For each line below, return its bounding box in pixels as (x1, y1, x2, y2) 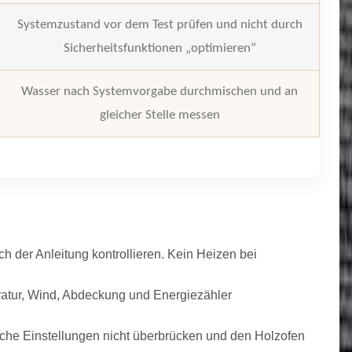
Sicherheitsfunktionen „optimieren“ (63, 41, 256, 55)
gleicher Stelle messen (99, 108, 220, 122)
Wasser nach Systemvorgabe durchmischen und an (21, 84, 299, 98)
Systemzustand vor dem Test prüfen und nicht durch (16, 17, 302, 31)
